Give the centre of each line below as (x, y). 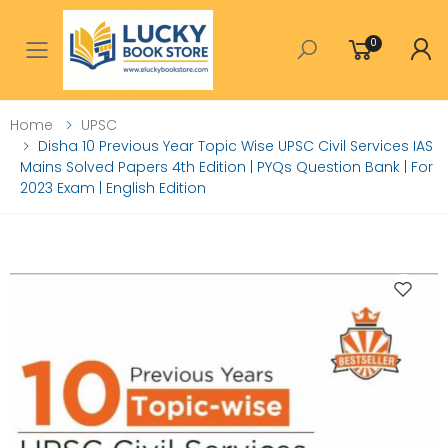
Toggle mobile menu (180, 63)
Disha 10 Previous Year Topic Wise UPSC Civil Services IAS (235, 146)
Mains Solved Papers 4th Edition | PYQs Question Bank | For (226, 167)
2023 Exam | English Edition (113, 188)
